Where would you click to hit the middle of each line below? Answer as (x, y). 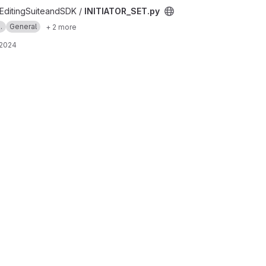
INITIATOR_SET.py (122, 11)
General (23, 26)
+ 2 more (61, 27)
